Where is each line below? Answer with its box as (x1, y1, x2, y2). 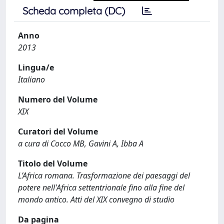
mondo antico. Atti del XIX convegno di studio (18, 194, 174, 205)
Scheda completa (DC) (22, 4, 125, 17)
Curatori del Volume (18, 126, 98, 137)
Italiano (18, 74, 45, 85)
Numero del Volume (18, 94, 97, 105)
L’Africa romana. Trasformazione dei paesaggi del (18, 170, 190, 181)
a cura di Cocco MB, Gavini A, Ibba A (18, 138, 143, 149)
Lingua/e (18, 62, 54, 73)
